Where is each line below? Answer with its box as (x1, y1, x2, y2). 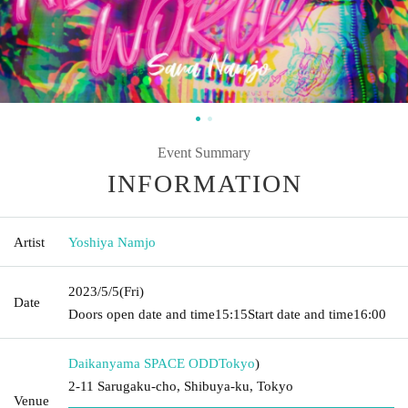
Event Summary (158, 144, 250, 160)
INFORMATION (107, 168, 302, 198)
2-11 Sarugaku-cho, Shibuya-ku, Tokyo (68, 378, 293, 393)
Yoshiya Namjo (68, 234, 156, 250)
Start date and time (248, 306, 353, 321)
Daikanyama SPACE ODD (68, 355, 219, 371)
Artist (14, 234, 45, 250)
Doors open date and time (68, 306, 215, 321)
